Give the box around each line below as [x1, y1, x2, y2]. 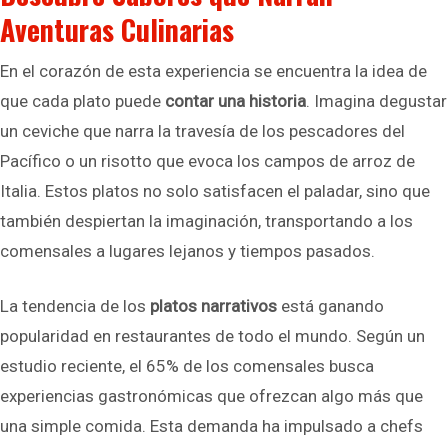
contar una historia [165, 91, 306, 111]
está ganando [277, 296, 384, 316]
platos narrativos [150, 296, 277, 316]
